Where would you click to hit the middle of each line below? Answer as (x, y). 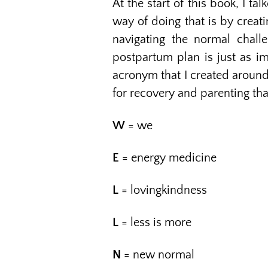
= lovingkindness (163, 190)
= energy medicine (168, 158)
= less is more (155, 223)
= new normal (158, 255)
